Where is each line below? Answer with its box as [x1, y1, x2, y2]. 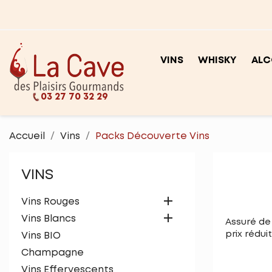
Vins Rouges [21, 197, 80, 206]
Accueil [9, 132, 45, 141]
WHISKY [198, 56, 237, 65]
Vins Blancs [21, 214, 76, 223]
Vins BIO [21, 231, 61, 240]
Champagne [21, 248, 84, 257]
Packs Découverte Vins [95, 132, 209, 141]
